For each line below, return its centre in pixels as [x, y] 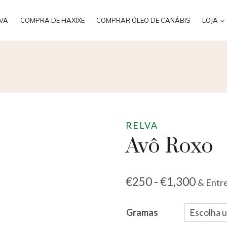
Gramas [142, 213]
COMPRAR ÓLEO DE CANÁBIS [143, 20]
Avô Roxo [169, 147]
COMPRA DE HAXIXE [52, 20]
